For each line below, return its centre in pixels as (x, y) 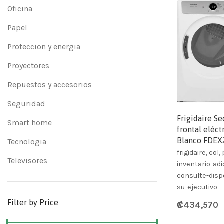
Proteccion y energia (44, 47)
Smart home (30, 123)
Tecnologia (27, 142)
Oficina (20, 9)
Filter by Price (33, 202)
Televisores (27, 161)
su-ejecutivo (197, 187)
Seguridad (26, 104)
